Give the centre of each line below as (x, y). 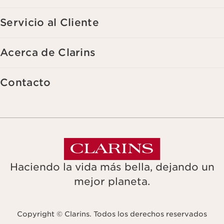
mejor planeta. (112, 182)
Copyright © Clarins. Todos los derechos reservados (112, 214)
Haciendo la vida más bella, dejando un (112, 167)
